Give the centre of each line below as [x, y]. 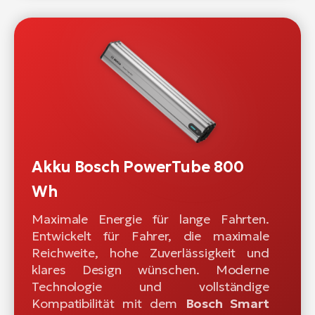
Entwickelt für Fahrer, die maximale [150, 236]
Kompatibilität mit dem [109, 304]
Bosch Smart [227, 304]
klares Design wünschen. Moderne [150, 270]
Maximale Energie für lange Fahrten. [150, 219]
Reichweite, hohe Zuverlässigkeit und [150, 253]
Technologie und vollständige [150, 287]
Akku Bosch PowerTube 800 [138, 167]
